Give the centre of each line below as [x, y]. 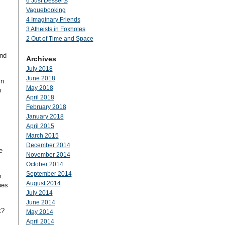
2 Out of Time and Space [60, 39]
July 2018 [39, 69]
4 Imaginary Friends [53, 20]
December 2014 [48, 145]
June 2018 [40, 78]
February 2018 [46, 107]
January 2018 [45, 117]
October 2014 [44, 164]
